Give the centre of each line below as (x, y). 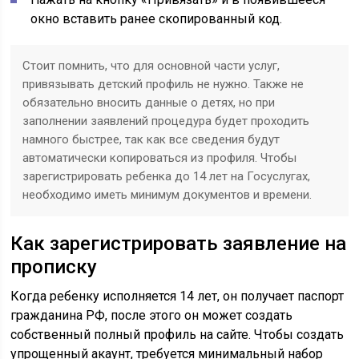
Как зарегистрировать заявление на (179, 244)
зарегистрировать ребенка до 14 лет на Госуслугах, (167, 176)
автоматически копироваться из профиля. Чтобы (160, 158)
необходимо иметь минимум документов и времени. (167, 195)
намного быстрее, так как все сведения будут (151, 139)
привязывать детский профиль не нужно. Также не (163, 84)
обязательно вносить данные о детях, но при (149, 103)
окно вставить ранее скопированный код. (157, 19)
